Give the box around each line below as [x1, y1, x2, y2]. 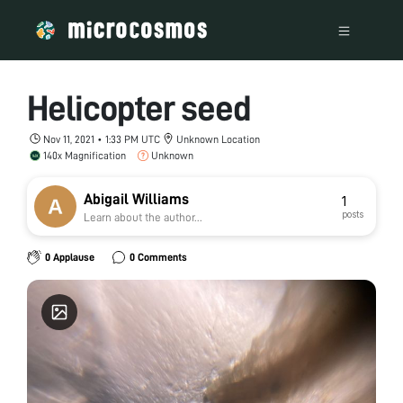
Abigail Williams [84, 192, 189, 207]
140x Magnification [43, 149, 126, 161]
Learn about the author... [84, 211, 202, 223]
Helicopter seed [27, 90, 251, 127]
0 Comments [129, 252, 187, 263]
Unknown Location [176, 133, 260, 145]
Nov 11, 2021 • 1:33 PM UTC [43, 133, 160, 145]
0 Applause [44, 252, 94, 263]
